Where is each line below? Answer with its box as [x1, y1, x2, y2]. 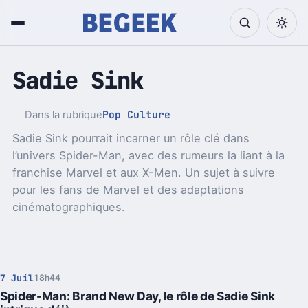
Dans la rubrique [24, 109, 102, 122]
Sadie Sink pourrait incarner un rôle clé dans [12, 131, 250, 146]
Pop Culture [102, 108, 170, 122]
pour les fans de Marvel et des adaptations [12, 183, 244, 197]
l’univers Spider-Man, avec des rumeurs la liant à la [12, 148, 285, 163]
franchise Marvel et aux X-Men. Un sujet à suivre [12, 166, 275, 180]
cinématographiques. [12, 200, 125, 214]
